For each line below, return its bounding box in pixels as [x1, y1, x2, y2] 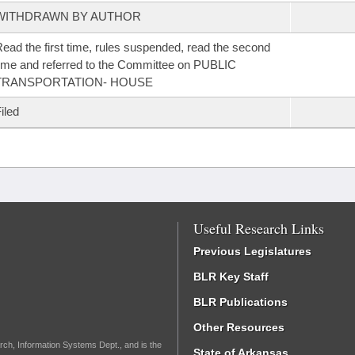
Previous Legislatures [193, 245, 311, 258]
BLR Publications [193, 296, 288, 308]
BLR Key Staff [193, 270, 269, 283]
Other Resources [193, 321, 284, 334]
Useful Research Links [193, 219, 324, 238]
